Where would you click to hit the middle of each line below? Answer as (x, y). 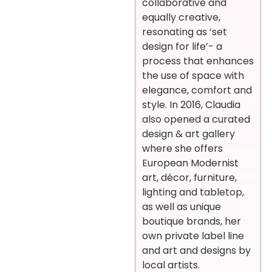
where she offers (182, 149)
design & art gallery (189, 134)
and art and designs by (196, 251)
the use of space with (193, 76)
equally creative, (181, 18)
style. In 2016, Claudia (191, 105)
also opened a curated (196, 120)
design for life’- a (182, 47)
